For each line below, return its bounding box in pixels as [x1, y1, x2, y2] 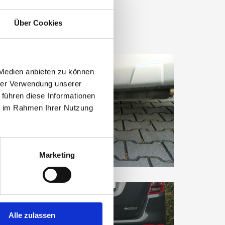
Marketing [39, 150, 75, 159]
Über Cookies [14, 18, 63, 27]
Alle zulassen [9, 210, 55, 219]
